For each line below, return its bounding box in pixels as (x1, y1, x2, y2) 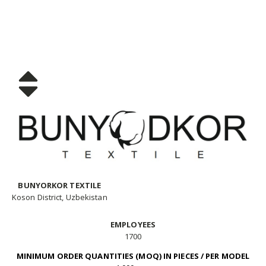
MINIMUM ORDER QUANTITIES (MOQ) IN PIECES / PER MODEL (16, 251, 250, 262)
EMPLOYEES (110, 219, 156, 230)
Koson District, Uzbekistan (12, 192, 107, 203)
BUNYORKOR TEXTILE (18, 180, 102, 191)
